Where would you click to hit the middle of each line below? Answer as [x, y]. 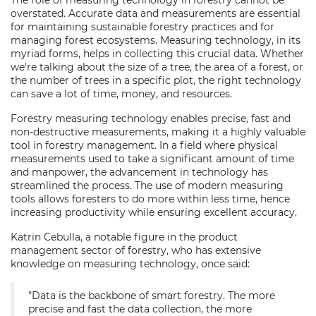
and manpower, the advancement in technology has [139, 172]
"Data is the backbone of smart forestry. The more [152, 296]
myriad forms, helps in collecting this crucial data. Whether [157, 54]
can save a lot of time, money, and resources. [121, 94]
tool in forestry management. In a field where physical [144, 145]
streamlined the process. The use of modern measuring [147, 186]
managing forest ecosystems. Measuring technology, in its [156, 40]
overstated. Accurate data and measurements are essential [156, 13]
